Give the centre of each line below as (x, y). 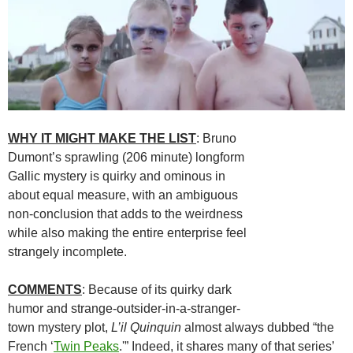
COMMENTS (45, 289)
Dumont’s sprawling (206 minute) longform (126, 157)
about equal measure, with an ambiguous (123, 195)
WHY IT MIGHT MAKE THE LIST (102, 138)
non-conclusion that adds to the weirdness (125, 214)
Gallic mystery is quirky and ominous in (117, 176)
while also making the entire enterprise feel (127, 232)
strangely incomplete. (67, 251)
